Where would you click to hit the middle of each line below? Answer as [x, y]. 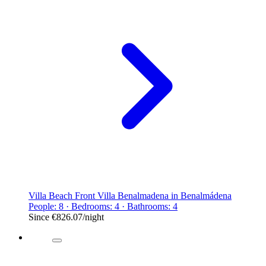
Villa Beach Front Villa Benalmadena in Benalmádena [130, 195]
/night [93, 217]
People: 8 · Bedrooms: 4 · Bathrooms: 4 [103, 206]
